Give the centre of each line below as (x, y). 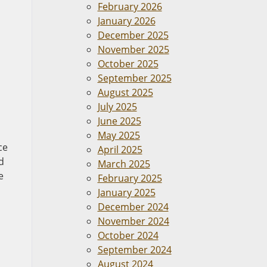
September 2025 (134, 78)
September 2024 (134, 250)
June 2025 (119, 121)
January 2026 (126, 21)
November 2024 (133, 221)
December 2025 (133, 35)
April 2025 (120, 150)
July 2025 (117, 107)
